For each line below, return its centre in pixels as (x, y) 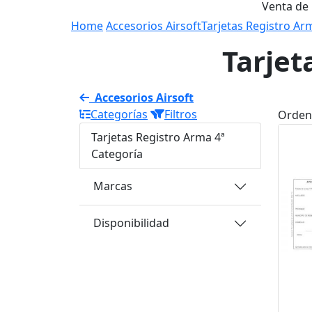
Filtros (181, 114)
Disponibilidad (131, 223)
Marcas (113, 186)
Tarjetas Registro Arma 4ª (158, 137)
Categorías (119, 114)
